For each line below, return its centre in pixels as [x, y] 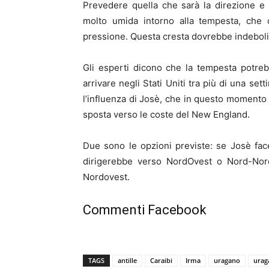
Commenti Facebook [145, 210]
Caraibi [161, 260]
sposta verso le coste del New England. [166, 114]
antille [127, 260]
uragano [227, 260]
